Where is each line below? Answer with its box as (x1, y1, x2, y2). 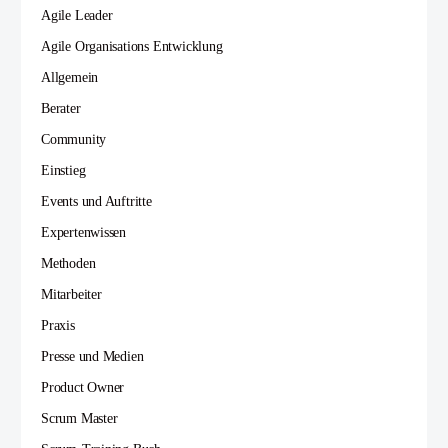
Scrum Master (41, 411, 118, 427)
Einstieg (41, 163, 86, 179)
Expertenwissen (41, 225, 127, 241)
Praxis (41, 318, 75, 334)
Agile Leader (41, 8, 113, 24)
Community (41, 132, 107, 148)
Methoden (41, 256, 96, 272)
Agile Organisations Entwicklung (41, 39, 223, 55)
